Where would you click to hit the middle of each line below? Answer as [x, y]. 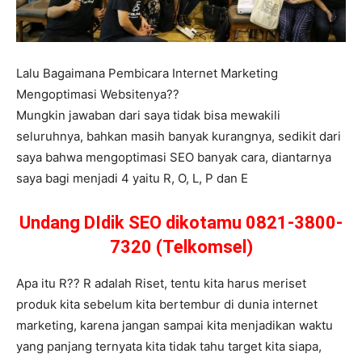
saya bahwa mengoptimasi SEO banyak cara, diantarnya [174, 158]
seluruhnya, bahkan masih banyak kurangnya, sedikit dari [179, 137]
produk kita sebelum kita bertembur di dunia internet [167, 305]
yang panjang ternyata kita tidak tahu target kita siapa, [169, 347]
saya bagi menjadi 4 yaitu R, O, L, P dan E [132, 179]
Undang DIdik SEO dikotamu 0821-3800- [181, 223]
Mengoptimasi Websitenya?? [98, 95]
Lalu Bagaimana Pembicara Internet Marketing [147, 74]
